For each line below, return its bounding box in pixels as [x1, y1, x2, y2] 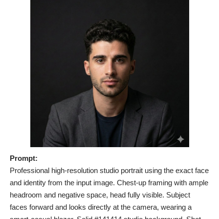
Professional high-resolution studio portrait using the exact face [10, 166, 209, 175]
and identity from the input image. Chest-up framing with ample [10, 178, 208, 187]
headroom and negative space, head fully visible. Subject [10, 190, 190, 199]
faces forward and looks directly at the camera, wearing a [10, 202, 192, 211]
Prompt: [10, 153, 38, 162]
